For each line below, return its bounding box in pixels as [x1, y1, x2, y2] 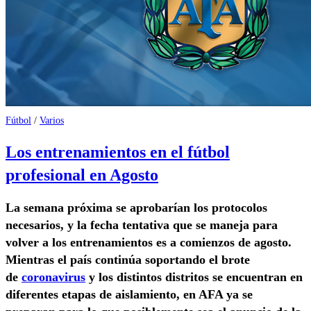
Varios [40, 115, 64, 126]
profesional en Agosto [6, 165, 158, 184]
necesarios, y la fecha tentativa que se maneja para [6, 217, 278, 232]
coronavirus [22, 269, 85, 284]
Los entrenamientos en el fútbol [6, 142, 230, 161]
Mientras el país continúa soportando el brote [6, 252, 250, 267]
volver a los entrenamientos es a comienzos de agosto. [6, 235, 292, 249]
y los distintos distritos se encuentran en [85, 269, 303, 284]
